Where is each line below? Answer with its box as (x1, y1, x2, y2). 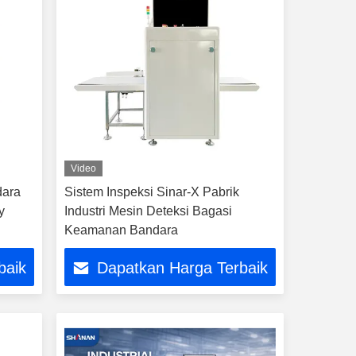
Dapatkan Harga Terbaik (97, 259, 269, 277)
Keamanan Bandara (64, 223, 178, 237)
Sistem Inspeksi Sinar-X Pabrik (64, 185, 239, 199)
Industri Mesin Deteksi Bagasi (64, 204, 232, 218)
